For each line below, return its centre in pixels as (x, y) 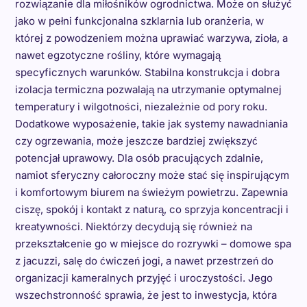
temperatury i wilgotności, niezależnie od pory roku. (141, 107)
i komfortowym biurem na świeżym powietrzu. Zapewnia (151, 192)
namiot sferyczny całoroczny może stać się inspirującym (152, 175)
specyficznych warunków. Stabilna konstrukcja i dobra (147, 72)
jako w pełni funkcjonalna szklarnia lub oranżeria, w (139, 21)
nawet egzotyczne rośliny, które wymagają (118, 55)
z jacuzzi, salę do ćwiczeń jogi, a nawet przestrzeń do (144, 261)
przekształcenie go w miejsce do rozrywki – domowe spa (153, 244)
